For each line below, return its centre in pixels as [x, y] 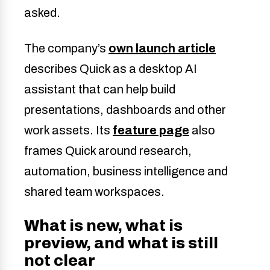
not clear [60, 260]
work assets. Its [68, 130]
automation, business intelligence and [126, 171]
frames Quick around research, [108, 150]
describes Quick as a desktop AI [111, 68]
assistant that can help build [100, 89]
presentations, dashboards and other [125, 109]
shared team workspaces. [94, 191]
